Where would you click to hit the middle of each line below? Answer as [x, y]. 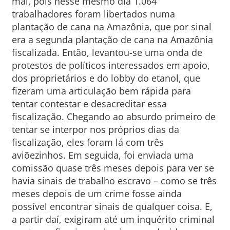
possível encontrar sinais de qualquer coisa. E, [112, 206]
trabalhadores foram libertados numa [93, 14]
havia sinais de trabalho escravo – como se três [114, 181]
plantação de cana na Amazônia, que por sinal [111, 27]
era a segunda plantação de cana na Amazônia [112, 40]
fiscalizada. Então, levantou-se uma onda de [107, 52]
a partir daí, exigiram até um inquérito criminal [113, 219]
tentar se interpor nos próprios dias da [95, 129]
